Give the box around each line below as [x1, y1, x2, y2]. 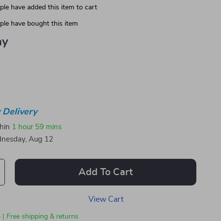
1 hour [12, 123, 34, 131]
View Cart [88, 195, 123, 203]
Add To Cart [78, 167, 133, 177]
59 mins [35, 123, 62, 131]
